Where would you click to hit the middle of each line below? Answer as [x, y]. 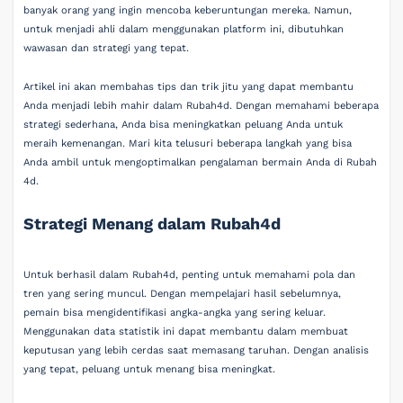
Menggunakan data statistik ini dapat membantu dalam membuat [186, 332]
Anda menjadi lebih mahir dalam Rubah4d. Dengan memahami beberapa [201, 106]
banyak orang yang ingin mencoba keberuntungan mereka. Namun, [188, 10]
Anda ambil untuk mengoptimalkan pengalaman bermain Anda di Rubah [201, 162]
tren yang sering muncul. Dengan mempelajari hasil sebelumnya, [183, 294]
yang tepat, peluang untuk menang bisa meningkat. [150, 370]
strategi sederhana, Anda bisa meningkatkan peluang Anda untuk [184, 125]
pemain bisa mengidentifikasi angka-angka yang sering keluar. [175, 313]
